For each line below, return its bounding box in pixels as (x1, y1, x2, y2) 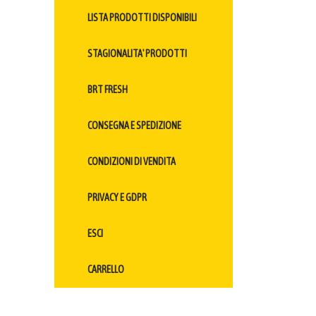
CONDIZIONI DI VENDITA (87, 156, 176, 168)
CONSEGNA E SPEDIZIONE (87, 120, 181, 132)
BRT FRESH (87, 84, 128, 96)
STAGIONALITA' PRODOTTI (87, 48, 187, 60)
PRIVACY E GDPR (87, 192, 147, 204)
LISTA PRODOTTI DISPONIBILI (87, 12, 197, 24)
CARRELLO (87, 264, 124, 276)
